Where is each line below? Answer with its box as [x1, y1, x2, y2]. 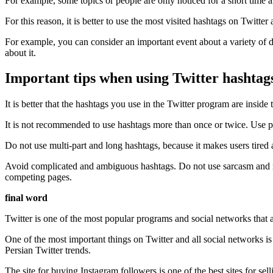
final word [5, 193, 48, 204]
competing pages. [5, 172, 72, 183]
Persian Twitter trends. [5, 245, 91, 256]
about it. [5, 47, 36, 58]
